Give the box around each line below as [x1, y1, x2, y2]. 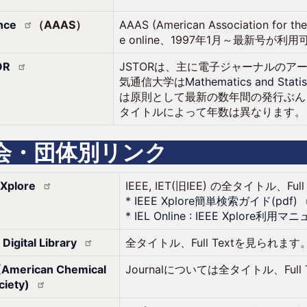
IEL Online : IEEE [134, 209, 223, 223]
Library [39, 236, 77, 249]
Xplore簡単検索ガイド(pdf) [161, 194, 298, 208]
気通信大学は [119, 75, 186, 88]
